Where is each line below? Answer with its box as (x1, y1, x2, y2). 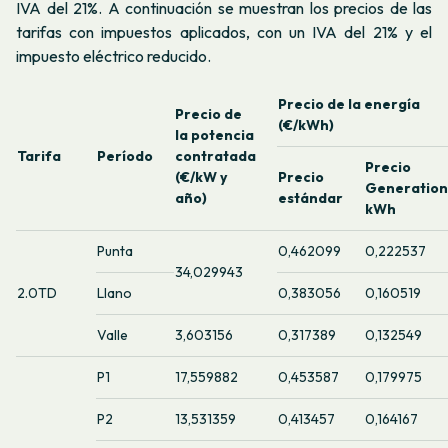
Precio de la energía (278, 94, 420, 113)
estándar (278, 188, 343, 207)
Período (97, 146, 153, 165)
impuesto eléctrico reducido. (16, 46, 211, 67)
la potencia (175, 125, 254, 144)
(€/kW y (175, 167, 227, 186)
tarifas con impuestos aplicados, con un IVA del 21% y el (16, 22, 432, 43)
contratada (175, 146, 256, 165)
